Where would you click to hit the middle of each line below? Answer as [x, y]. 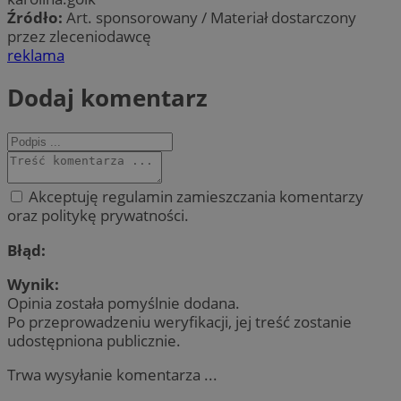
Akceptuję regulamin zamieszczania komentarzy [194, 197]
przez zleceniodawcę [79, 36]
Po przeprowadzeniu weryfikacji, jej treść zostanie [179, 321]
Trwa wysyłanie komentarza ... [112, 374]
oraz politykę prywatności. [98, 216]
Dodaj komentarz [107, 98]
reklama [36, 55]
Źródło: [37, 17]
